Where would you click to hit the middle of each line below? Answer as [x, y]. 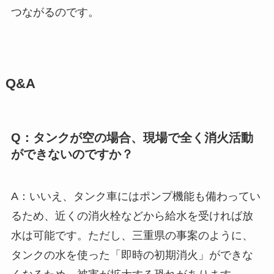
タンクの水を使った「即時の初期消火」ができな [132, 255]
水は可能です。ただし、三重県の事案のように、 [132, 235]
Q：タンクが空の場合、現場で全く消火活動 [132, 137]
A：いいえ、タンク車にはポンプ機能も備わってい [135, 196]
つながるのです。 [55, 13]
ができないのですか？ [72, 154]
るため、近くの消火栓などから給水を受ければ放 [132, 216]
